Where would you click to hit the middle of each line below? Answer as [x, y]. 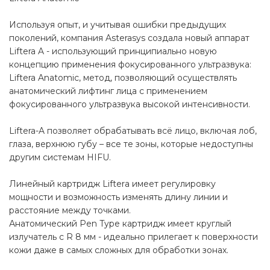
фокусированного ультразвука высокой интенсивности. [130, 105]
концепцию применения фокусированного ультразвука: [130, 65]
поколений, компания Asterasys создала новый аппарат [129, 38]
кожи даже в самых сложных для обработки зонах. [119, 250]
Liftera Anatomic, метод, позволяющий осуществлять [123, 78]
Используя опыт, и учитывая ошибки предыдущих [118, 25]
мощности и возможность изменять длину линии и [118, 197]
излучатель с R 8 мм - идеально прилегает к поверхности [133, 237]
